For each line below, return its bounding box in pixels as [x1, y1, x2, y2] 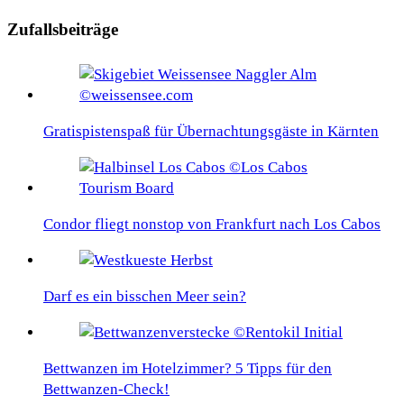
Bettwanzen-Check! [43, 381, 170, 399]
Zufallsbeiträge [7, 19, 118, 39]
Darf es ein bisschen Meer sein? [43, 288, 246, 306]
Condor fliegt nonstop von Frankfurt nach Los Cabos [43, 216, 381, 234]
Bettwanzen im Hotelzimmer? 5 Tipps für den [43, 360, 332, 378]
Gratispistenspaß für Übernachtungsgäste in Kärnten [43, 123, 379, 141]
